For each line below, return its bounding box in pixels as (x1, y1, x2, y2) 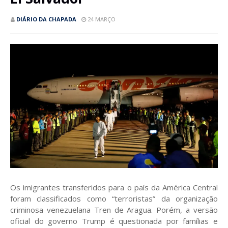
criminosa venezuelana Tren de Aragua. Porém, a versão (10, 205, 218, 215)
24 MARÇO (88, 15, 116, 23)
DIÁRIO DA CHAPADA (16, 15, 76, 23)
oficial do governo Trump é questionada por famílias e (10, 216, 218, 226)
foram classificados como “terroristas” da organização (10, 193, 218, 204)
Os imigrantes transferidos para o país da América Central (10, 182, 218, 193)
